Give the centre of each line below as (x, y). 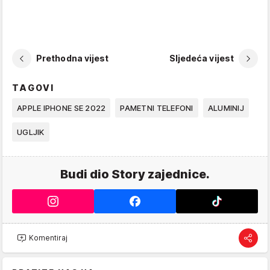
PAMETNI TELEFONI (157, 108)
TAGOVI (33, 87)
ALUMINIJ (226, 108)
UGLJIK (31, 132)
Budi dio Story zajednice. (135, 174)
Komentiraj (48, 238)
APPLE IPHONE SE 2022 (61, 108)
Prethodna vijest (73, 58)
